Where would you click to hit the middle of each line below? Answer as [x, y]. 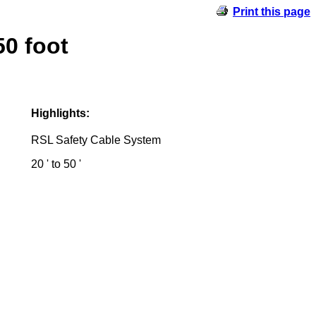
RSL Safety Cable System [96, 140]
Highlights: [60, 113]
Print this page [272, 12]
